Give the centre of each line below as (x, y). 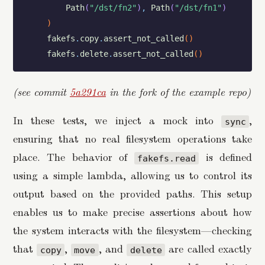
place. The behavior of (74, 157)
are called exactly (208, 248)
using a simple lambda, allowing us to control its (132, 175)
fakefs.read (166, 158)
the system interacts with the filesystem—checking (132, 230)
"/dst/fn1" (198, 7)
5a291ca (88, 91)
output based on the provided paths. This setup (132, 193)
